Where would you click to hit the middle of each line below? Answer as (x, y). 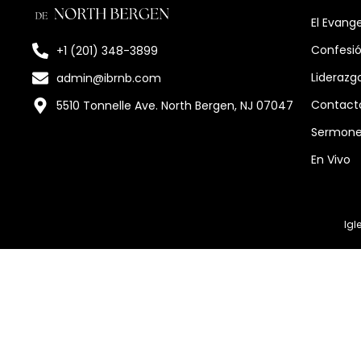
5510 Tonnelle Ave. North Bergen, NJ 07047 (175, 106)
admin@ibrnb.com (109, 79)
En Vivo (331, 160)
